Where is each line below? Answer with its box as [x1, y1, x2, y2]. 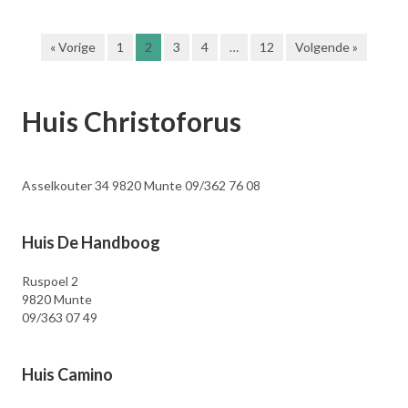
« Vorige [50, 39, 96, 55]
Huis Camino [22, 364, 113, 384]
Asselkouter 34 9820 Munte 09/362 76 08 [22, 178, 260, 193]
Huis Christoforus [22, 105, 241, 138]
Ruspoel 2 [22, 273, 78, 289]
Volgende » [295, 39, 358, 55]
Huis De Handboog [22, 232, 160, 252]
